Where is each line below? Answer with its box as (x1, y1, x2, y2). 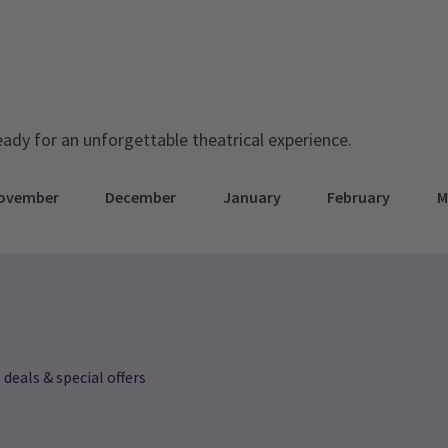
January (222, 187, 281, 207)
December (105, 187, 177, 207)
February (327, 187, 391, 207)
